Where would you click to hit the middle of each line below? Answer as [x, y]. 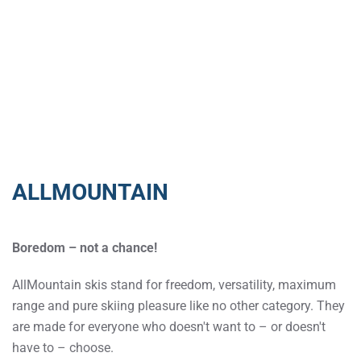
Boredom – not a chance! [85, 248]
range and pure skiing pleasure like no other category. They [178, 306]
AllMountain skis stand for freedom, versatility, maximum [174, 285]
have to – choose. [63, 348]
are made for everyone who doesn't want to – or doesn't [169, 327]
